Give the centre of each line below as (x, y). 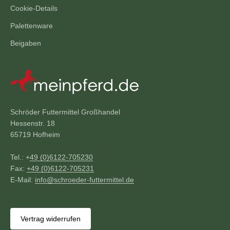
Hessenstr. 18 (33, 123)
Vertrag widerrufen (51, 219)
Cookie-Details (34, 8)
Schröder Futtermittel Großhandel (65, 112)
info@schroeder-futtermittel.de (84, 180)
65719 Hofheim (35, 135)
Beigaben (26, 43)
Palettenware (32, 26)
